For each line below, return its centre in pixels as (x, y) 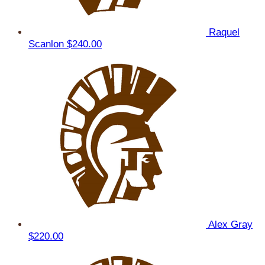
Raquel (224, 32)
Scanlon (48, 44)
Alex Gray (230, 224)
